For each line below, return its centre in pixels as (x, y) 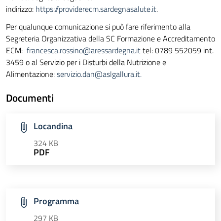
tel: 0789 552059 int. (177, 51)
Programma (56, 201)
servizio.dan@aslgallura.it (98, 74)
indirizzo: (21, 9)
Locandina (53, 126)
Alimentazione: (31, 74)
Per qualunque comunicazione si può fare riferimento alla (98, 27)
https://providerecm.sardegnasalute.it (96, 9)
